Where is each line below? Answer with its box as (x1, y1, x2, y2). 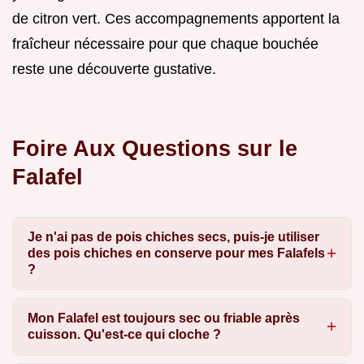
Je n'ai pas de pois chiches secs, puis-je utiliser (27, 229, 319, 244)
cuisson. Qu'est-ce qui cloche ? (27, 327, 221, 342)
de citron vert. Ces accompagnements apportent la (12, 10, 340, 27)
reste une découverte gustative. (12, 60, 216, 77)
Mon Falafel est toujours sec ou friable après (27, 311, 300, 326)
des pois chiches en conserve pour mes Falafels (27, 245, 325, 260)
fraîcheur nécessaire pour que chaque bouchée (12, 35, 318, 52)
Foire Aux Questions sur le (12, 135, 297, 161)
